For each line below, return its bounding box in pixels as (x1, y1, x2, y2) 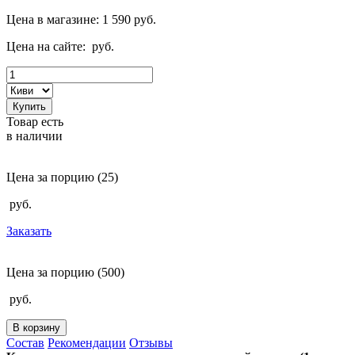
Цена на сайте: (6, 39, 86, 53)
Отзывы (129, 335, 173, 349)
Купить (13, 100, 46, 113)
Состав (6, 335, 44, 349)
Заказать (6, 223, 52, 238)
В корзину (13, 321, 60, 334)
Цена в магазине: (6, 12, 99, 26)
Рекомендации (48, 335, 126, 349)
